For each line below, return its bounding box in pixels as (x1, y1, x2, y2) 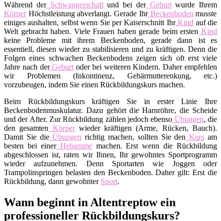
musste (193, 9, 217, 18)
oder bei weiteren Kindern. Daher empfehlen (74, 62, 218, 71)
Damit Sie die (4, 132, 49, 141)
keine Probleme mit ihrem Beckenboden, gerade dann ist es (4, 36, 217, 44)
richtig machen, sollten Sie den (81, 132, 186, 141)
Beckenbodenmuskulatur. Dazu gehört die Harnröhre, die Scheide (4, 106, 217, 114)
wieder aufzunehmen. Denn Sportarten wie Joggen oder (4, 159, 217, 168)
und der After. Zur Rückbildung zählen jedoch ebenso (4, 114, 173, 123)
